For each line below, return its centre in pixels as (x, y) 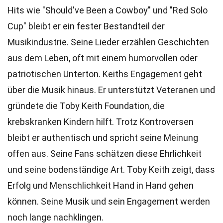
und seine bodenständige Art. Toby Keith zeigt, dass (111, 169)
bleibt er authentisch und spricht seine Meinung (103, 138)
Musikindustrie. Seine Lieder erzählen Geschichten (108, 42)
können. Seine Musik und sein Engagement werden (109, 201)
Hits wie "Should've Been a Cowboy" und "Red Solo (108, 10)
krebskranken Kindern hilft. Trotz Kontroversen (101, 122)
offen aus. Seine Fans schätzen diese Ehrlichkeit (105, 154)
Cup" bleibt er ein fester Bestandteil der (86, 26)
